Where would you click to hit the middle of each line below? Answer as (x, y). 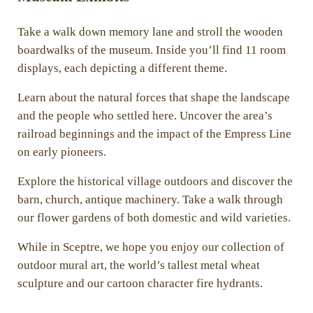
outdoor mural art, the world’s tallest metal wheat (138, 265)
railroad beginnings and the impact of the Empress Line (154, 134)
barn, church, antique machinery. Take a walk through (150, 200)
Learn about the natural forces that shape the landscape (153, 98)
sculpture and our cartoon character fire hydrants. (140, 284)
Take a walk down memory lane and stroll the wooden (150, 32)
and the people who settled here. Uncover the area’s (145, 116)
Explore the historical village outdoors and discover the (155, 182)
